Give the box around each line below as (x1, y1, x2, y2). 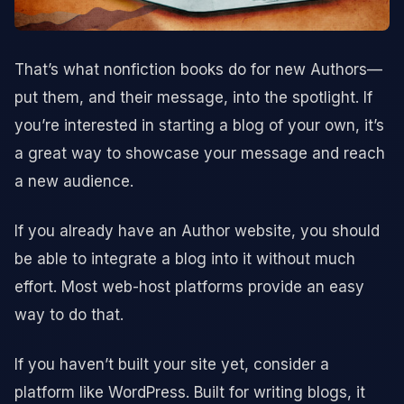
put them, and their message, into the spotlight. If (14, 87, 372, 106)
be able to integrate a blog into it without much (14, 249, 355, 268)
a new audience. (14, 171, 133, 190)
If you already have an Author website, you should (14, 221, 380, 240)
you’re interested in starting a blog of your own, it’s (14, 115, 384, 134)
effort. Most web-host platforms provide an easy (14, 277, 364, 296)
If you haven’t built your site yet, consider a (14, 354, 329, 373)
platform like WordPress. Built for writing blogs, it (14, 382, 365, 401)
